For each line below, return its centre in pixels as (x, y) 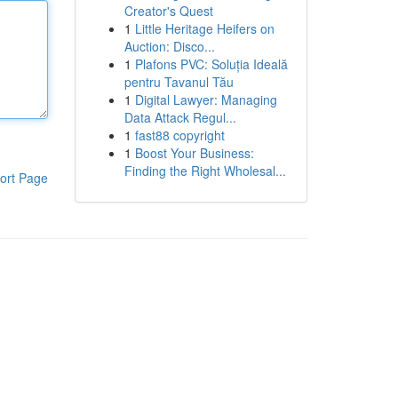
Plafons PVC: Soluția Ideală (211, 64)
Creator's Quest (168, 11)
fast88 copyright (179, 135)
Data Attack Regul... (180, 117)
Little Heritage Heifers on (204, 28)
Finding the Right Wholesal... (205, 171)
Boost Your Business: (194, 153)
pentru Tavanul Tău (179, 82)
